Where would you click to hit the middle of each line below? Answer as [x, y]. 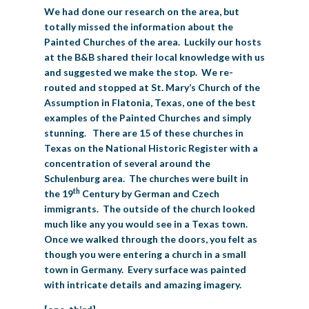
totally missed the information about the [139, 27]
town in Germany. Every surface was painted [145, 270]
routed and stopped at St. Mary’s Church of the [152, 88]
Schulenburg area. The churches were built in [146, 179]
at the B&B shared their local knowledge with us [154, 57]
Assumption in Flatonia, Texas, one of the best [150, 103]
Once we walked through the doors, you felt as [151, 239]
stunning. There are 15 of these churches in [144, 133]
